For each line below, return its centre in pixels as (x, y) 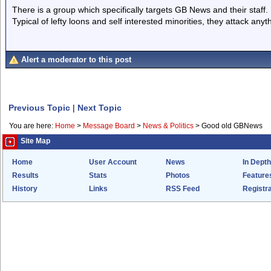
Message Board (109, 126)
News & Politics (168, 126)
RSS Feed (183, 189)
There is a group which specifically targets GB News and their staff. (140, 10)
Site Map (35, 141)
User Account (113, 162)
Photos (178, 175)
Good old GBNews (232, 126)
